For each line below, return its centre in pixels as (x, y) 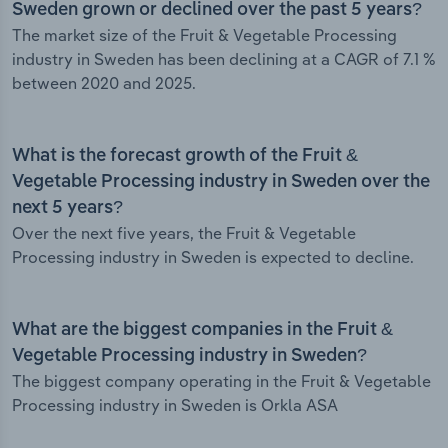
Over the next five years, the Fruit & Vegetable (184, 233)
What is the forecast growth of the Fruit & (185, 156)
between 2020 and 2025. (104, 83)
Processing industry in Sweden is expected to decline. (213, 257)
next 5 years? (67, 208)
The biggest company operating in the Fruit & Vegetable (221, 381)
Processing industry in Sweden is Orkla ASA (175, 405)
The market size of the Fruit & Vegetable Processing (204, 35)
